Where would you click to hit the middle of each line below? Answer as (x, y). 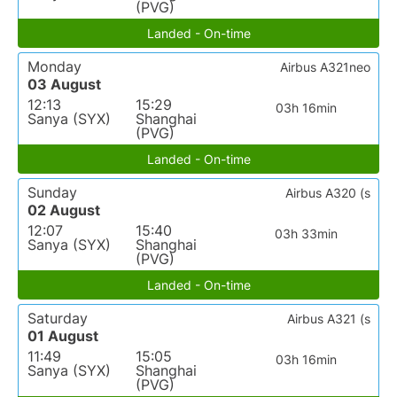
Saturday (58, 319)
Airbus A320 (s (328, 193)
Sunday (52, 193)
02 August (64, 210)
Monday (54, 67)
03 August (64, 85)
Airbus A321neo (325, 67)
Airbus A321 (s (329, 319)
